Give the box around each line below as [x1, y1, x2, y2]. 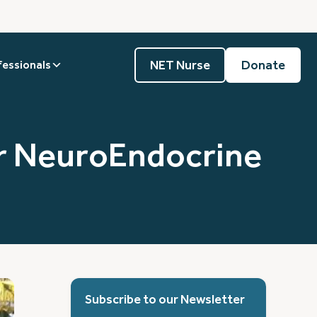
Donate [241, 58, 285, 73]
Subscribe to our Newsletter [85, 292, 245, 306]
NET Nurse [150, 58, 210, 73]
